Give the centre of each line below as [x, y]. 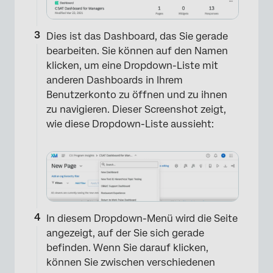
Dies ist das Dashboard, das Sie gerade [137, 36]
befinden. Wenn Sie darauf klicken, [127, 248]
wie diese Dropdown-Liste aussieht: [130, 124]
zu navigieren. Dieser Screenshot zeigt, [136, 109]
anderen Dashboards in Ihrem [115, 80]
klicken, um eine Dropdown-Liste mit [132, 65]
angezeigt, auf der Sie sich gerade [125, 233]
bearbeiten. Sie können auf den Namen [137, 51]
